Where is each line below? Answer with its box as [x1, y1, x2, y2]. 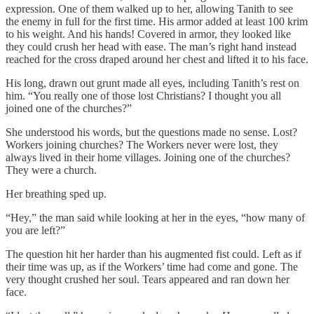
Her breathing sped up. [6, 188, 107, 200]
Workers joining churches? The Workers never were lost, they [6, 139, 278, 151]
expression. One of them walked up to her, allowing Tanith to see [6, 3, 293, 15]
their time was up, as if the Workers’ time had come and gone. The [6, 261, 298, 273]
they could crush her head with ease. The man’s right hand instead [6, 41, 296, 53]
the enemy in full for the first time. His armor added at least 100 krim [6, 15, 308, 28]
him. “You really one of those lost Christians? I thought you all [6, 90, 281, 102]
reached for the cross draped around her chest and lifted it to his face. [6, 53, 308, 66]
